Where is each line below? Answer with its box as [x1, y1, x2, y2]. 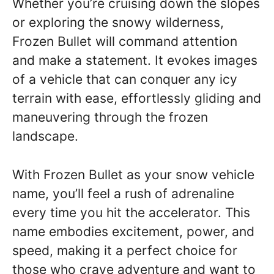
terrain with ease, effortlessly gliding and [12, 91, 261, 106]
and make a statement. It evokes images [12, 53, 257, 68]
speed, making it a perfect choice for [12, 242, 237, 258]
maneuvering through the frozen [12, 109, 208, 125]
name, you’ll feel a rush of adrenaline [12, 185, 234, 201]
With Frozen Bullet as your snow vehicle [12, 166, 254, 182]
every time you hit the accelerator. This [12, 204, 250, 220]
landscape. [12, 128, 78, 144]
